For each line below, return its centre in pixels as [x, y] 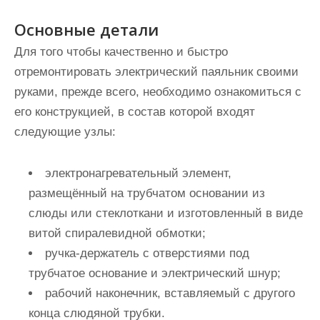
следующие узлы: [65, 132]
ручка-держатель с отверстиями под [147, 253]
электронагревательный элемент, [138, 173]
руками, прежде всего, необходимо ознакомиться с [158, 92]
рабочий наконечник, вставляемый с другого [170, 293]
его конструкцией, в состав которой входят [135, 112]
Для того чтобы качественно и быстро [121, 52]
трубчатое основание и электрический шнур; [155, 273]
